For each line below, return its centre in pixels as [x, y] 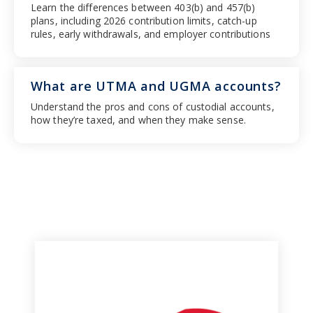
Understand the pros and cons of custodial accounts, [153, 106]
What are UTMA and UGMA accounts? [156, 86]
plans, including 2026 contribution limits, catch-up [144, 20]
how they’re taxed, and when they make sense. [138, 119]
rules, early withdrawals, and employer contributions [151, 34]
